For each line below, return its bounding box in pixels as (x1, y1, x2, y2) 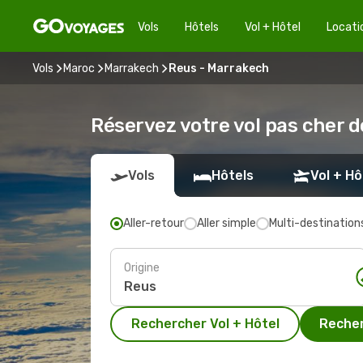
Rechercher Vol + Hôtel (130, 316, 280, 331)
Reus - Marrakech (169, 61, 269, 75)
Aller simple (197, 216, 256, 230)
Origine (124, 260, 160, 275)
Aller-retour (123, 216, 184, 230)
